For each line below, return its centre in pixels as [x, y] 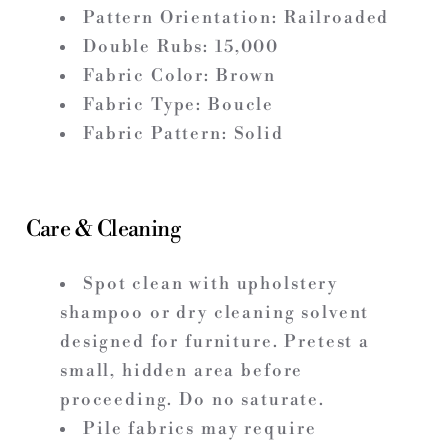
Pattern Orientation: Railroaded [236, 17]
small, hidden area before [182, 370]
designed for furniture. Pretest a [215, 341]
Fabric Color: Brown [180, 75]
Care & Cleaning [103, 230]
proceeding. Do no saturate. [192, 399]
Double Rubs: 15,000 [181, 46]
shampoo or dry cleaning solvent [215, 312]
